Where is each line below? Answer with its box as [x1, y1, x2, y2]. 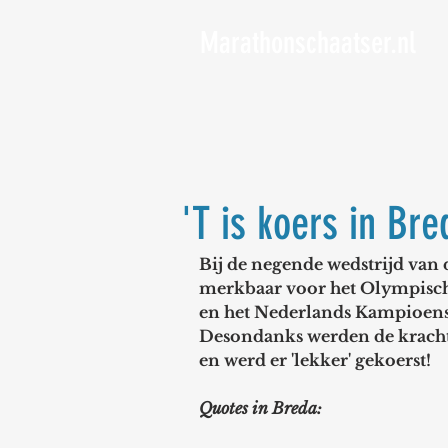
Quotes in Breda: [199, 398, 322, 418]
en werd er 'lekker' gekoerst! [199, 350, 431, 370]
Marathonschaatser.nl [200, 25, 416, 61]
